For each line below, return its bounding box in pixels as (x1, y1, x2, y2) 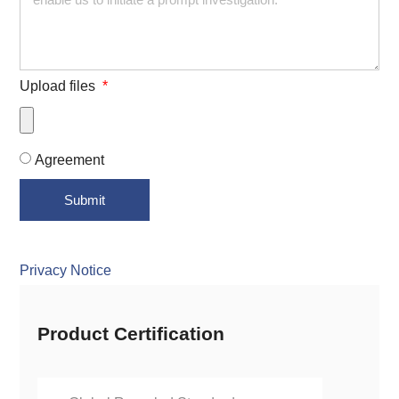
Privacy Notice (20, 263, 112, 278)
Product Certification (37, 323, 225, 344)
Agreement (35, 151, 105, 167)
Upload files (20, 78, 100, 94)
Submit (64, 192, 106, 208)
